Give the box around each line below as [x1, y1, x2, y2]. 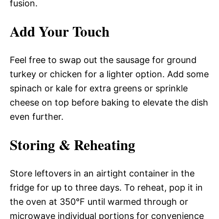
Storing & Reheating [10, 134, 135, 155]
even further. [10, 111, 64, 122]
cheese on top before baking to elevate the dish [10, 97, 208, 108]
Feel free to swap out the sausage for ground [10, 55, 197, 65]
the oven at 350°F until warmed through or [10, 197, 188, 207]
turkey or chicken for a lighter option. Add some [10, 69, 209, 79]
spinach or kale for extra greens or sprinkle [10, 83, 188, 93]
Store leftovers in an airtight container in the [10, 168, 195, 178]
